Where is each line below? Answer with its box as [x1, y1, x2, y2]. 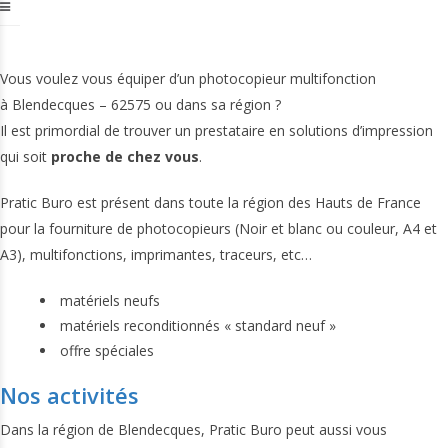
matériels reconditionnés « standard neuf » [60, 316, 336, 335]
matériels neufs [60, 291, 160, 310]
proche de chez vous [51, 147, 199, 166]
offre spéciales [60, 341, 154, 360]
